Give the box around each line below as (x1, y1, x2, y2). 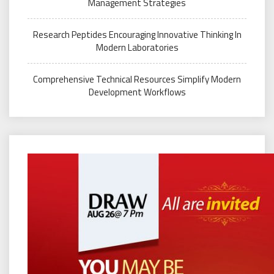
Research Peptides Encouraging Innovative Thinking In (32, 27, 242, 42)
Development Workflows (88, 84, 186, 99)
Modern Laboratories (95, 40, 179, 54)
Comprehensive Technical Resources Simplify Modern (33, 72, 241, 86)
